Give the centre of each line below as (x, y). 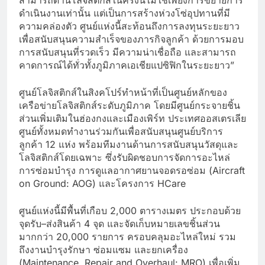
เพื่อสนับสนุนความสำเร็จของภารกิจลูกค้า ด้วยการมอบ (131, 39)
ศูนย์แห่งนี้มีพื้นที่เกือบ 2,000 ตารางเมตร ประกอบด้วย (130, 210)
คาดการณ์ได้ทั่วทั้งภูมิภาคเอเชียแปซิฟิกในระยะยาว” (127, 65)
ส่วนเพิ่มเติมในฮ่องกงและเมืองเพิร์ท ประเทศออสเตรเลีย (132, 118)
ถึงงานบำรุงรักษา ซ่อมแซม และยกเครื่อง (104, 249)
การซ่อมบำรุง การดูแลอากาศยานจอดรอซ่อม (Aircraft (132, 170)
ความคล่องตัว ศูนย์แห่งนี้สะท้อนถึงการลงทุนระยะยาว (129, 26)
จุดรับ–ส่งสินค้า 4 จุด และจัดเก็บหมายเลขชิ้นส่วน (119, 223)
